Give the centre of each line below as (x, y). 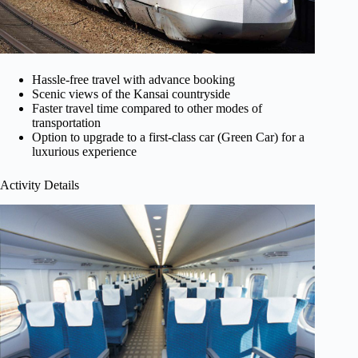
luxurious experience (84, 151)
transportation (66, 122)
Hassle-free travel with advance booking (133, 79)
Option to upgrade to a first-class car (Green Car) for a (168, 137)
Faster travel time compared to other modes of (147, 108)
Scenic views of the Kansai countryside (131, 93)
